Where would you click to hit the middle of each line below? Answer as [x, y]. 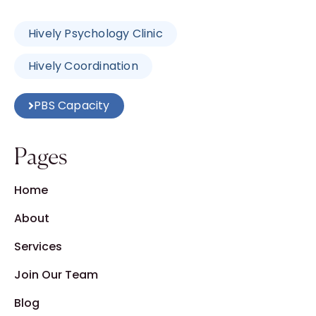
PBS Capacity [72, 105]
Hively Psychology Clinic [96, 34]
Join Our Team [56, 275]
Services [38, 247]
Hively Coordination [83, 66]
